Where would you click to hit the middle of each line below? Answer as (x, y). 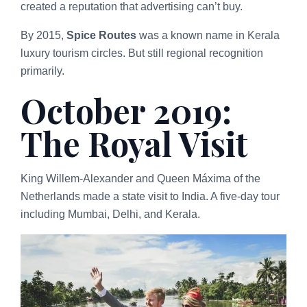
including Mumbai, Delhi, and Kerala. (110, 214)
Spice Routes (101, 36)
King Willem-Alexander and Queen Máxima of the (140, 179)
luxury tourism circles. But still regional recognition (142, 53)
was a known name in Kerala (208, 36)
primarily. (42, 71)
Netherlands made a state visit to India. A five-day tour (150, 197)
